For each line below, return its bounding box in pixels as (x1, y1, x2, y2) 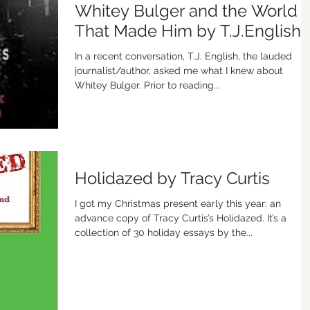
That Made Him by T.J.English (75, 21, 301, 41)
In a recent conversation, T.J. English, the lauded (75, 51, 292, 62)
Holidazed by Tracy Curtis (75, 168, 270, 189)
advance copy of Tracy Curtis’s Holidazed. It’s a (75, 212, 286, 224)
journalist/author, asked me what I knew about (75, 65, 283, 76)
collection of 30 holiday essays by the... (75, 227, 253, 239)
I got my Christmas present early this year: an (75, 198, 281, 210)
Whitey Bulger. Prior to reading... (75, 80, 220, 91)
